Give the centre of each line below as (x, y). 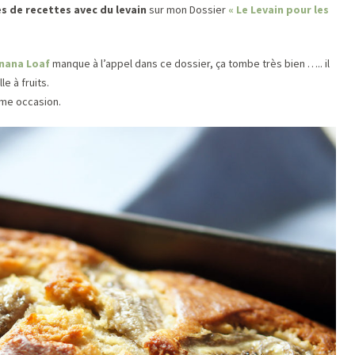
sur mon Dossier (187, 10)
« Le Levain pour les (279, 10)
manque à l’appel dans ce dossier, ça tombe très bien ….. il (190, 64)
